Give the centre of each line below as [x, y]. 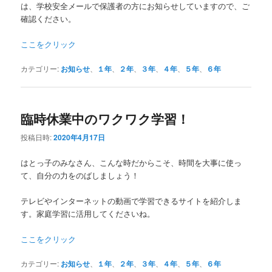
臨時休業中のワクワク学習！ [105, 119]
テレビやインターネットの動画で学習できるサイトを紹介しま [131, 200]
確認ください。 [49, 18]
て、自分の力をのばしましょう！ [80, 175]
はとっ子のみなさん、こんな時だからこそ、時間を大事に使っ [131, 162]
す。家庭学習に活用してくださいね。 [88, 213]
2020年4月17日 [80, 138]
